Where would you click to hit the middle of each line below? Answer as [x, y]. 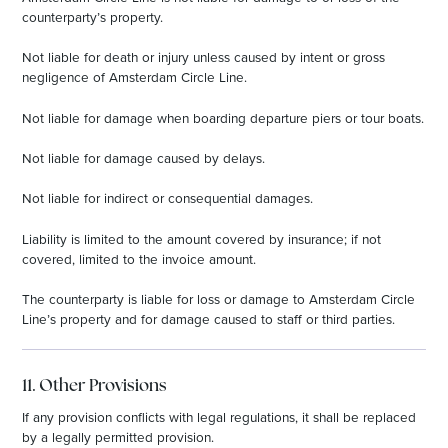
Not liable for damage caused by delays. [144, 157]
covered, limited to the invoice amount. [139, 258]
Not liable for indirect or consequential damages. [168, 198]
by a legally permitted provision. [118, 436]
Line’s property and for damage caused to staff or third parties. [209, 318]
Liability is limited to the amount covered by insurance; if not [202, 238]
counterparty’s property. [93, 16]
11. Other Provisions [95, 387]
